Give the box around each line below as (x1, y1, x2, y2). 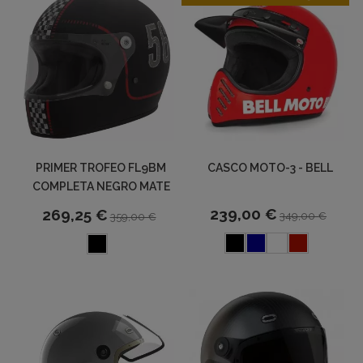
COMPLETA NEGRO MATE (32, 180, 170, 194)
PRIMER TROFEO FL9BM (36, 161, 166, 175)
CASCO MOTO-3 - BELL (207, 161, 333, 175)
